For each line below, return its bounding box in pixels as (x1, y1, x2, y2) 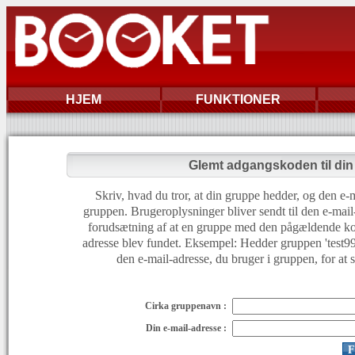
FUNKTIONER (196, 93, 281, 106)
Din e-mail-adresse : (145, 323, 227, 334)
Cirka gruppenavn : (144, 300, 227, 311)
